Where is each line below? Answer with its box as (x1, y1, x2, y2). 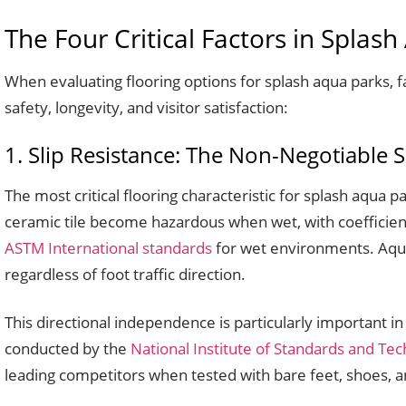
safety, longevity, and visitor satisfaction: (5, 97, 288, 118)
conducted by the (5, 338, 130, 359)
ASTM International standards (5, 237, 212, 258)
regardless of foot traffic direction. (5, 264, 246, 285)
